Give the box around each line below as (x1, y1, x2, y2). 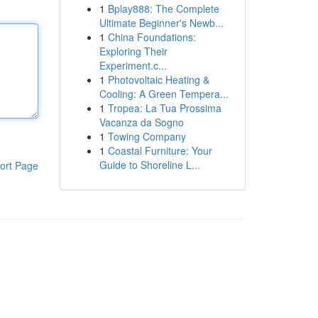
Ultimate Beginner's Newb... (99, 16, 224, 30)
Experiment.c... (99, 58, 167, 72)
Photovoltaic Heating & (107, 72, 209, 87)
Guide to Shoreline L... (99, 158, 200, 172)
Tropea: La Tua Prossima (107, 101, 221, 115)
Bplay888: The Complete (107, 1, 219, 16)
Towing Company (107, 129, 186, 143)
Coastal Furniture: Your (107, 143, 212, 158)
